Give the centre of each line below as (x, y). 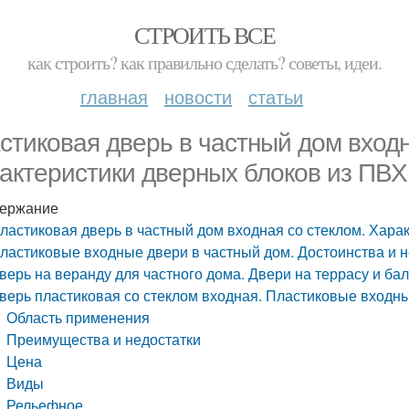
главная (114, 96)
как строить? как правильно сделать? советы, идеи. (204, 63)
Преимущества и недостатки (104, 339)
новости (198, 96)
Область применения (79, 317)
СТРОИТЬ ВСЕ (204, 35)
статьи (276, 96)
